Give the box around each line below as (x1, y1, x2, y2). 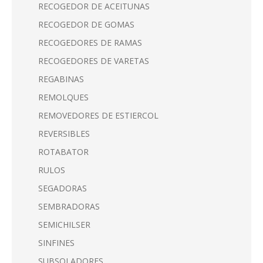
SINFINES (38, 237, 75, 248)
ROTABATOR (38, 146, 89, 157)
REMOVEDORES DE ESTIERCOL (38, 109, 159, 121)
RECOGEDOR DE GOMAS (38, 18, 134, 30)
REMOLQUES (38, 91, 89, 103)
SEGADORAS (38, 182, 87, 194)
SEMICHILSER (38, 218, 90, 230)
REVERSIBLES (38, 127, 90, 139)
